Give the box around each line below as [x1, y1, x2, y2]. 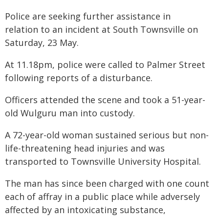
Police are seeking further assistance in [5, 10, 171, 22]
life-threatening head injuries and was [5, 142, 165, 154]
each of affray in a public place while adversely [5, 191, 200, 202]
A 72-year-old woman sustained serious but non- [5, 129, 209, 141]
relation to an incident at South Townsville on [5, 23, 198, 35]
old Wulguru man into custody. [5, 107, 135, 119]
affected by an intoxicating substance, [5, 204, 166, 216]
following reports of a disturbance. [5, 72, 153, 84]
